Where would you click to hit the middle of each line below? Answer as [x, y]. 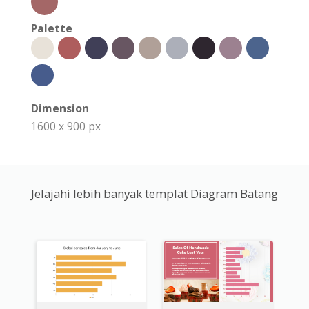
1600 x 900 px [66, 127]
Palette [52, 29]
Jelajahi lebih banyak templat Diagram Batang [154, 194]
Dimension [60, 109]
